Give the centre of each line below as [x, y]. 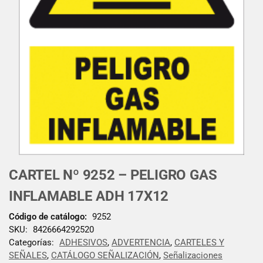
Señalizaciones [193, 255]
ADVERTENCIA [141, 242]
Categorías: [33, 242]
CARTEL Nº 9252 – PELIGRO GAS [113, 175]
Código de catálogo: [48, 216]
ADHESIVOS [83, 242]
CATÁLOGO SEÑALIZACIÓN [105, 255]
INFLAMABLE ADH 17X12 [89, 196]
